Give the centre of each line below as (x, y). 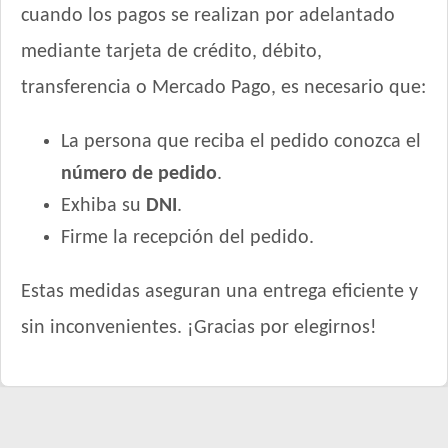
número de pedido (139, 174)
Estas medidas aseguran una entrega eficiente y (219, 292)
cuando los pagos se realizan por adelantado (208, 16)
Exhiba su (103, 206)
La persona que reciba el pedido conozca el (241, 142)
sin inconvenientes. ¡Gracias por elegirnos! (199, 328)
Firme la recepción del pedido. (187, 238)
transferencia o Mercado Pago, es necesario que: (223, 88)
